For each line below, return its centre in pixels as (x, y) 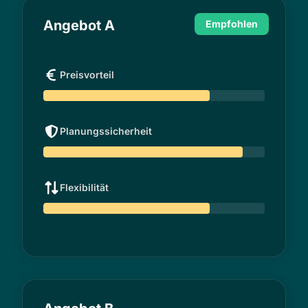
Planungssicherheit (106, 131)
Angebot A (79, 25)
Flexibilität (84, 187)
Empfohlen (232, 23)
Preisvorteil (87, 74)
